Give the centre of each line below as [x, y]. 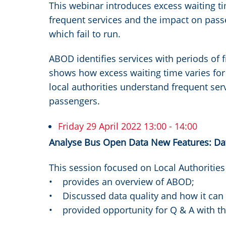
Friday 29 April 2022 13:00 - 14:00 [128, 126]
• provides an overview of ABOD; [122, 181]
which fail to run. [85, 34]
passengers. [74, 101]
